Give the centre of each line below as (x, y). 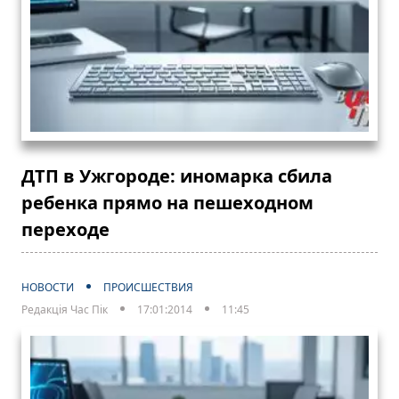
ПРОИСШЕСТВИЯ (148, 287)
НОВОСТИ (48, 287)
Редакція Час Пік (65, 309)
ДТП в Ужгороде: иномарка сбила (177, 175)
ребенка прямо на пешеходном (167, 202)
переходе (65, 229)
